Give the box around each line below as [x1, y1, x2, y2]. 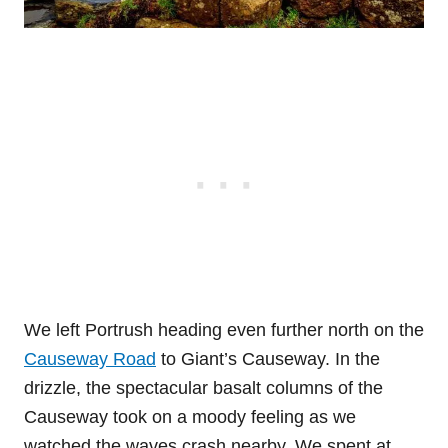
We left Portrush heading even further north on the [24, 319, 424, 340]
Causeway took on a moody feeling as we [24, 406, 356, 427]
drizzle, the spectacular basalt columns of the [24, 377, 383, 398]
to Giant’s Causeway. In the [156, 348, 380, 369]
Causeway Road [24, 348, 156, 369]
